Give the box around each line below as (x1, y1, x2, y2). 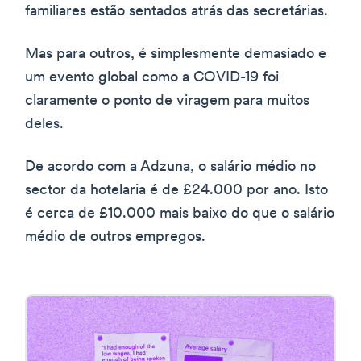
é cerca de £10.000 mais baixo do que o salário (25, 205, 334, 222)
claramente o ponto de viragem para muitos (25, 93, 309, 109)
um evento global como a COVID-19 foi (25, 69, 279, 85)
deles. (25, 116, 64, 132)
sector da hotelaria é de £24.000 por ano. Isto (25, 182, 328, 198)
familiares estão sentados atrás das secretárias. (25, 3, 328, 19)
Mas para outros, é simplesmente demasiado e (25, 46, 326, 62)
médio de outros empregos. (25, 229, 205, 245)
